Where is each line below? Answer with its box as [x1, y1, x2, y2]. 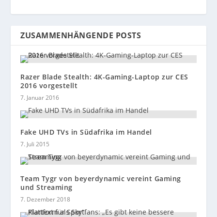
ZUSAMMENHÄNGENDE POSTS [20, 30, 141, 41]
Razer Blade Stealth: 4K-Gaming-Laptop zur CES [20, 72, 188, 82]
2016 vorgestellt [20, 81, 78, 91]
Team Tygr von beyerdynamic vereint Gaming [20, 174, 181, 184]
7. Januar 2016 [20, 93, 60, 102]
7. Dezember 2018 [20, 195, 71, 204]
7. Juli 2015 [20, 140, 50, 149]
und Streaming [20, 183, 73, 192]
